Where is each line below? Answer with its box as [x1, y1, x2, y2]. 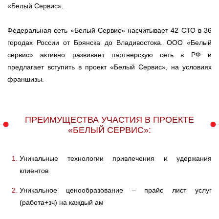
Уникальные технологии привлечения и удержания [20, 154, 212, 162]
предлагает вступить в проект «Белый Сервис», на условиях [7, 63, 212, 71]
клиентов [20, 166, 48, 175]
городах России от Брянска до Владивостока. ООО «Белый [7, 38, 212, 46]
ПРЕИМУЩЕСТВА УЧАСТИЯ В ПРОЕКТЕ [25, 114, 194, 125]
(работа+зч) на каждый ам [20, 198, 104, 206]
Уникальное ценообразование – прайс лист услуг [20, 186, 212, 194]
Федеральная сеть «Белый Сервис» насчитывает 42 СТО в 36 [7, 26, 212, 34]
